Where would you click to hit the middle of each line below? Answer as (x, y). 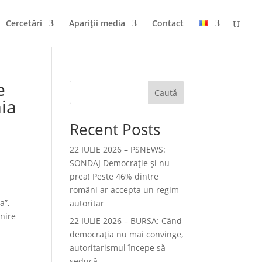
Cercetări (24, 23)
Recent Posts (115, 129)
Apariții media (97, 23)
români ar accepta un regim (125, 190)
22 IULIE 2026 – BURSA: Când (126, 221)
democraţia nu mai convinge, (127, 234)
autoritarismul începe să (118, 248)
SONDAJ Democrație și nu (120, 163)
